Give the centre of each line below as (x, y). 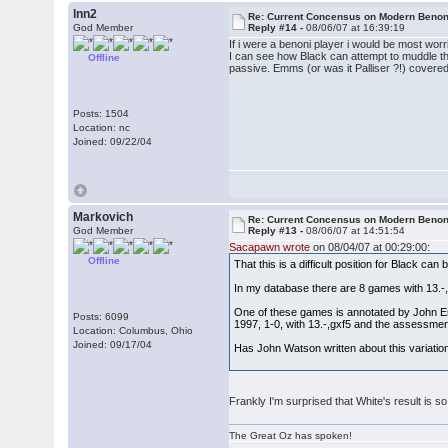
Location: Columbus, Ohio (133, 330)
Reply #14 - (277, 27)
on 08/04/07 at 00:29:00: (370, 247)
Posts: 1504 (101, 113)
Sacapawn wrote (270, 247)
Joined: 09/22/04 (113, 141)
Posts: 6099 (101, 316)
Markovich (103, 217)
